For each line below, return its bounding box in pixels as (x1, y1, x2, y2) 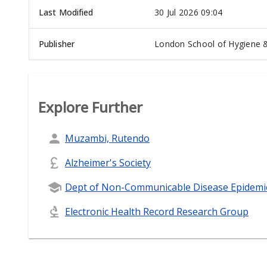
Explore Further (38, 97, 142, 117)
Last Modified (39, 7, 94, 18)
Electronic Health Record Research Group (65, 204, 249, 218)
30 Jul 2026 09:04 (154, 7, 223, 18)
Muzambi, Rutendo (65, 131, 150, 145)
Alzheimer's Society (65, 156, 151, 169)
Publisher (39, 38, 74, 50)
